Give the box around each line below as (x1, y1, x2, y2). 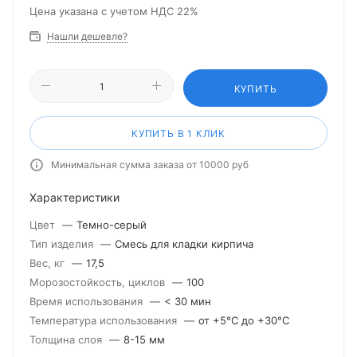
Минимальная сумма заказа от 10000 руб (51, 159, 249, 171)
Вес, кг (29, 257, 68, 269)
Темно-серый (76, 218, 147, 231)
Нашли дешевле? (47, 30, 127, 42)
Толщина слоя (29, 333, 105, 346)
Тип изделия (29, 237, 96, 250)
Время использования (29, 295, 146, 308)
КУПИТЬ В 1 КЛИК (131, 127, 226, 139)
